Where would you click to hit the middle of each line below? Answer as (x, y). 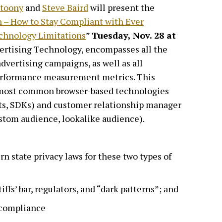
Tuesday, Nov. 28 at (134, 35)
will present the (121, 7)
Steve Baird (65, 7)
